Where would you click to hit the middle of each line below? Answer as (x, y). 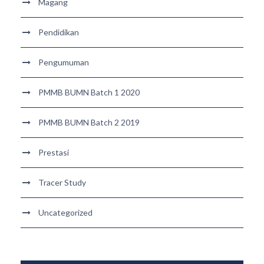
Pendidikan (59, 32)
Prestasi (54, 152)
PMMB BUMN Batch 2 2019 (89, 122)
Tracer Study (62, 182)
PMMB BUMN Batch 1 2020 (89, 92)
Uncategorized (65, 212)
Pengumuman (64, 62)
